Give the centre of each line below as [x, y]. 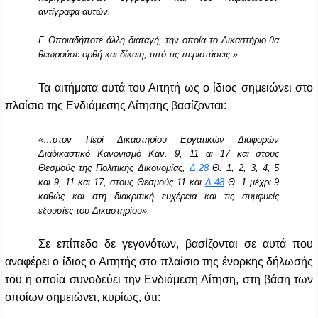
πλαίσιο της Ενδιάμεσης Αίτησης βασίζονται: [116, 106]
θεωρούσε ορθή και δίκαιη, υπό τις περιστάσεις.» [138, 55]
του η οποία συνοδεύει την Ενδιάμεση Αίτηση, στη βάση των [159, 280]
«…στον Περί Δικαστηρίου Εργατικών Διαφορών [159, 140]
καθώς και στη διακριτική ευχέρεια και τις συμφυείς [159, 197]
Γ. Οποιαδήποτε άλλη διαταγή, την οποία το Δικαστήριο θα [159, 40]
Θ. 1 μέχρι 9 [252, 182]
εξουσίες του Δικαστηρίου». [94, 211]
